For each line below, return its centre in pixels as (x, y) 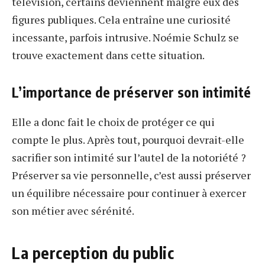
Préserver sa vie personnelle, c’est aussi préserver (131, 175)
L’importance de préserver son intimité (132, 92)
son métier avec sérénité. (73, 210)
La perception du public (93, 253)
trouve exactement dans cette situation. (108, 55)
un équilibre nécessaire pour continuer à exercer (129, 193)
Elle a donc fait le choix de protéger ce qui (113, 122)
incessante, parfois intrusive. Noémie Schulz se (125, 38)
